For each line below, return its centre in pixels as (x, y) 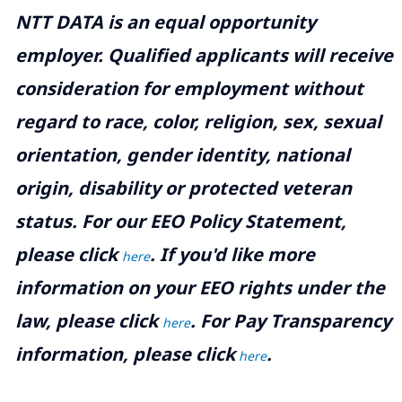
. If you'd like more (232, 254)
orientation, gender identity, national (182, 154)
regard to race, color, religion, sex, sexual (198, 121)
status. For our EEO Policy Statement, (180, 221)
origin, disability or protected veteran (183, 188)
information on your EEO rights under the (200, 287)
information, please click (125, 354)
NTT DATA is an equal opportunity (165, 22)
